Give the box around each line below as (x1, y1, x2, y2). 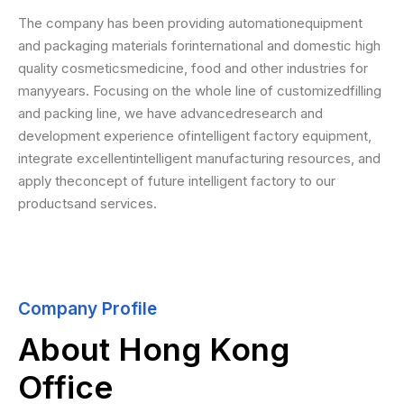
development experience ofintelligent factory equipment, (18, 127, 372, 144)
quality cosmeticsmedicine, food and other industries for (18, 60, 368, 77)
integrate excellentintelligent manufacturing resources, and (18, 150, 381, 167)
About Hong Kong (18, 330, 289, 368)
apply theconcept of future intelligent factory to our (18, 172, 335, 189)
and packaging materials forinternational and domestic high (18, 37, 381, 54)
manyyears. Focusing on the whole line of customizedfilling (18, 82, 381, 99)
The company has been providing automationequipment (18, 14, 363, 32)
